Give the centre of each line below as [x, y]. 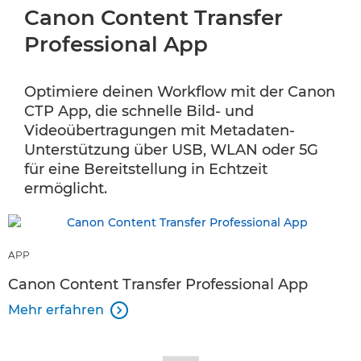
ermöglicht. [66, 189]
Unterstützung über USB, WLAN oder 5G [171, 150]
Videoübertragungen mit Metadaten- [160, 131]
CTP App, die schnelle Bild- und [139, 112]
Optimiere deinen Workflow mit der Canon [180, 92]
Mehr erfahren [56, 310]
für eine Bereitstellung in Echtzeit [146, 170]
